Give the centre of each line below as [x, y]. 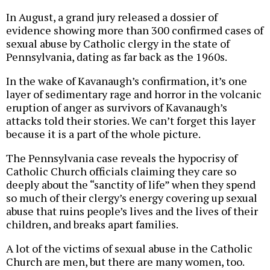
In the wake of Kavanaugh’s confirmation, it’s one [127, 81]
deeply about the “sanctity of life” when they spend [131, 185]
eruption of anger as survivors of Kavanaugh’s [117, 108]
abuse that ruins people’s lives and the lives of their [132, 211]
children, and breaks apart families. [92, 224]
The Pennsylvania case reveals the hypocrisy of [122, 158]
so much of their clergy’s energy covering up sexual [132, 198]
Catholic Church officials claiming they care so [121, 171]
